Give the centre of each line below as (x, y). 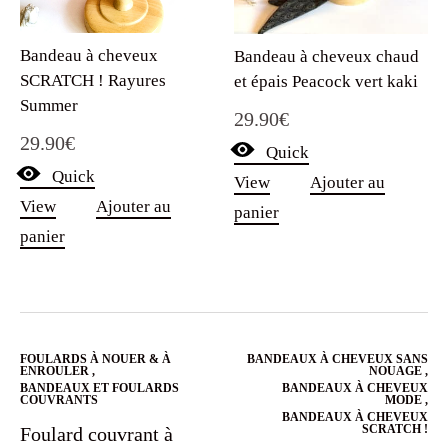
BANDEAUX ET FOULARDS (99, 388)
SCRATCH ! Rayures (93, 81)
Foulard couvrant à (96, 434)
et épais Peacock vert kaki (326, 81)
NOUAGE (397, 371)
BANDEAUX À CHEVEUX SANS (337, 359)
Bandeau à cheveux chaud (326, 56)
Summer (49, 106)
